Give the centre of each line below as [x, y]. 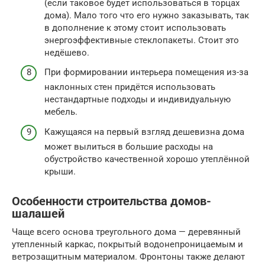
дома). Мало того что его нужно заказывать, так [147, 15]
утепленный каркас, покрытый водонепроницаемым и [127, 244]
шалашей [38, 214]
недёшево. [67, 52]
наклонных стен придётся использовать [130, 87]
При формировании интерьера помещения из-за [146, 72]
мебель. [61, 112]
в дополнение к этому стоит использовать [135, 28]
